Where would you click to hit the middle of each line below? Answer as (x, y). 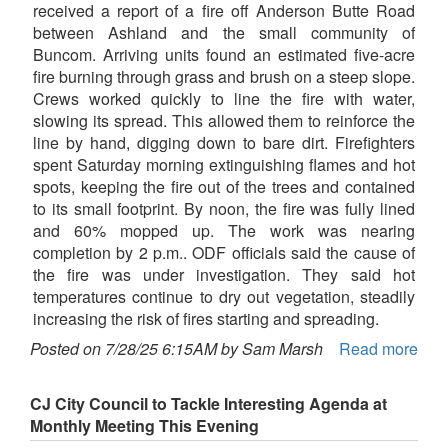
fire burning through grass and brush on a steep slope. (224, 77)
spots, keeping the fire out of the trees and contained (224, 187)
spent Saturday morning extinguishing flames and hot (224, 165)
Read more (378, 349)
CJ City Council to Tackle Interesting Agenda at (208, 404)
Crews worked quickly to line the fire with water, (224, 99)
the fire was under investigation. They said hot (224, 275)
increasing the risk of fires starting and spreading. (206, 319)
